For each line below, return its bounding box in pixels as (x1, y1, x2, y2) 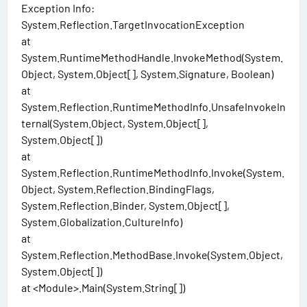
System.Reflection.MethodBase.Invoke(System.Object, (21, 248, 283, 262)
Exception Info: (21, 1, 95, 15)
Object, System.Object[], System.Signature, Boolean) (21, 67, 273, 81)
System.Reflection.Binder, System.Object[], (21, 199, 230, 212)
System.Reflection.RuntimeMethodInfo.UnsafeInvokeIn (21, 100, 286, 114)
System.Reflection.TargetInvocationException (21, 18, 245, 32)
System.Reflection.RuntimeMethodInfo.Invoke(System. (21, 166, 284, 180)
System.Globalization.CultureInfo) (21, 215, 182, 229)
